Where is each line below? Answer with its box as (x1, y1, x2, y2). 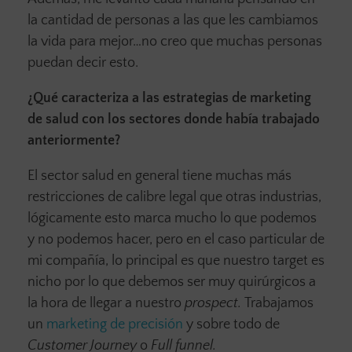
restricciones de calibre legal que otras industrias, (27, 189, 321, 205)
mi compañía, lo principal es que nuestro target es (27, 252, 324, 269)
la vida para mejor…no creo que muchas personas (27, 33, 322, 49)
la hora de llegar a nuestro (27, 295, 185, 311)
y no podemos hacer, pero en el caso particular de (27, 231, 324, 247)
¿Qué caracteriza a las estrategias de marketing (27, 90, 311, 106)
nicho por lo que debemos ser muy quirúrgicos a (27, 273, 316, 290)
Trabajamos (244, 295, 313, 311)
